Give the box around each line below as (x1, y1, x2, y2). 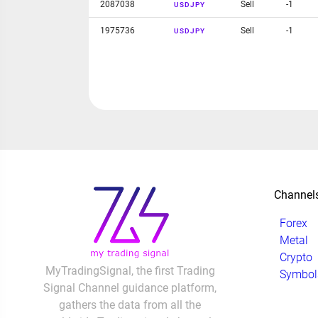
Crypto (280, 250, 312, 264)
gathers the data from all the (59, 297, 201, 312)
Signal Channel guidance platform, (43, 280, 216, 295)
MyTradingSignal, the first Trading (45, 263, 215, 278)
